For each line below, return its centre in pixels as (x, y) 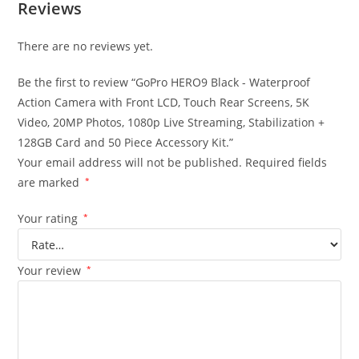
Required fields (286, 163)
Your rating (50, 219)
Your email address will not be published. (130, 163)
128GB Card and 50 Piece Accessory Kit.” (126, 143)
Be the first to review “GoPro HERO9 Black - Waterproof (164, 83)
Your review (51, 271)
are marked (50, 183)
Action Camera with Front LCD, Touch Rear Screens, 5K (164, 103)
